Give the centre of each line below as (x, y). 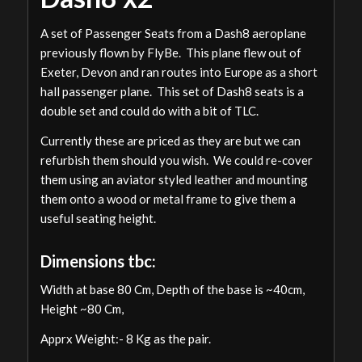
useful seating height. (98, 218)
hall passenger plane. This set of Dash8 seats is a (172, 91)
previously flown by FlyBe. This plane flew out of (170, 52)
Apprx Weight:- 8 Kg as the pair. (125, 339)
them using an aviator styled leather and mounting (174, 179)
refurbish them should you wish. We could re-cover (176, 160)
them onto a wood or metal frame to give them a (168, 198)
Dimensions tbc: (98, 261)
